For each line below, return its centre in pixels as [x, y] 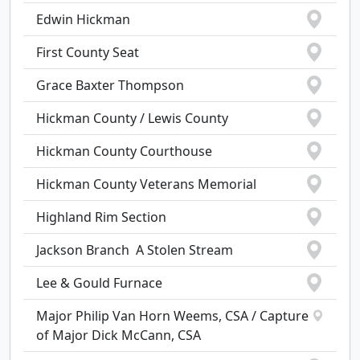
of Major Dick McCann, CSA [119, 335]
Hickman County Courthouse [124, 151]
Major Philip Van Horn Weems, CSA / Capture [172, 316]
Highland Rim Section [101, 217]
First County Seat [88, 52]
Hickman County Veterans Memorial [146, 184]
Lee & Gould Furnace [99, 283]
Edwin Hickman [83, 19]
